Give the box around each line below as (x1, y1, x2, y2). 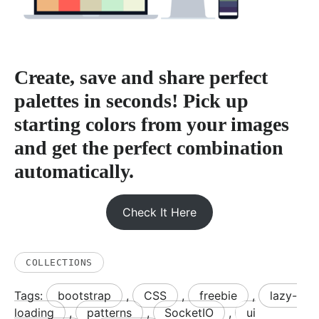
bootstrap (58, 288, 111, 303)
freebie (199, 288, 237, 303)
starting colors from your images (14, 113, 289, 136)
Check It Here (122, 205, 197, 220)
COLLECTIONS (26, 256, 93, 268)
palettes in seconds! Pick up (14, 90, 249, 113)
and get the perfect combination (14, 137, 283, 159)
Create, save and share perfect (14, 66, 268, 89)
